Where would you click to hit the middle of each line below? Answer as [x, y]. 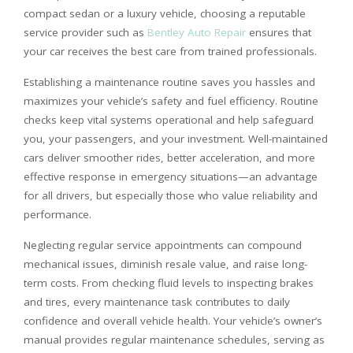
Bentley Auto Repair [197, 32]
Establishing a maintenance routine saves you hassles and [169, 82]
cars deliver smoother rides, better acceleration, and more [169, 157]
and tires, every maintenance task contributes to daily [157, 301]
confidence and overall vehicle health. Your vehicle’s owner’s [173, 320]
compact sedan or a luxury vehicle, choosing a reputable [165, 13]
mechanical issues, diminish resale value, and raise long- [165, 264]
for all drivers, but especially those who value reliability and [171, 195]
